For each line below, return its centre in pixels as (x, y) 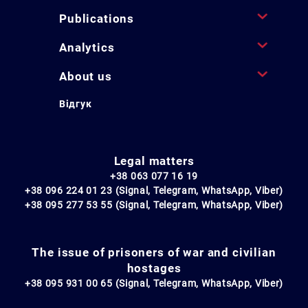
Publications (97, 18)
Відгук (76, 103)
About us (86, 76)
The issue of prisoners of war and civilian (154, 252)
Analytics (87, 47)
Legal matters (154, 161)
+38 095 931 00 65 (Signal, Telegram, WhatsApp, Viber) (154, 283)
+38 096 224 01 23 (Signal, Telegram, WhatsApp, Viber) (154, 190)
